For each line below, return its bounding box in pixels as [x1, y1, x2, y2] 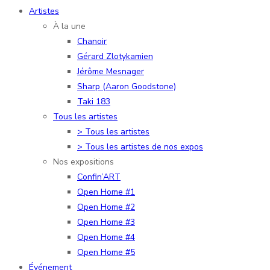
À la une [53, 20, 86, 32]
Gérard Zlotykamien [77, 50, 153, 62]
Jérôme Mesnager [77, 65, 144, 77]
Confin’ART [77, 171, 121, 183]
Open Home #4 [77, 231, 135, 243]
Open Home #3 [77, 216, 135, 228]
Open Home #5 [77, 246, 135, 258]
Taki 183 [77, 95, 110, 107]
